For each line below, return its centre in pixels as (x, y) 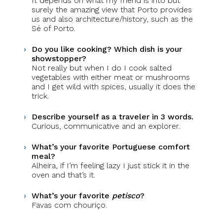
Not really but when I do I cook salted (102, 68)
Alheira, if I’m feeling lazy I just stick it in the (110, 166)
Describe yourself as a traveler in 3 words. (112, 117)
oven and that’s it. (63, 175)
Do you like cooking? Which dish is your (107, 49)
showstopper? (59, 58)
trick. (40, 96)
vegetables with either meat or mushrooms (111, 77)
